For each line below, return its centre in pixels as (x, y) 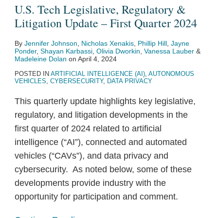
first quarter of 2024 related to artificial (88, 128)
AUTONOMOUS (171, 74)
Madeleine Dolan (41, 59)
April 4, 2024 (97, 59)
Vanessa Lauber (169, 51)
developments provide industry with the (90, 183)
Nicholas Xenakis (108, 43)
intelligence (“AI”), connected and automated (101, 142)
